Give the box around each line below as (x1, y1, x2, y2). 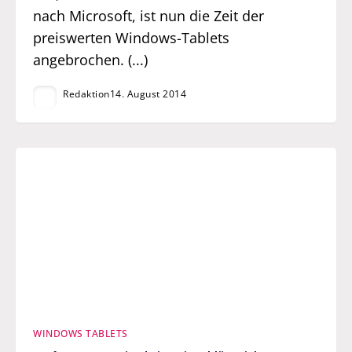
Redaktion (63, 87, 110, 101)
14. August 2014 (109, 87, 187, 101)
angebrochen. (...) (33, 49, 148, 69)
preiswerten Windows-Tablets (33, 27, 230, 47)
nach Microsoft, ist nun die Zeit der (33, 5, 265, 25)
